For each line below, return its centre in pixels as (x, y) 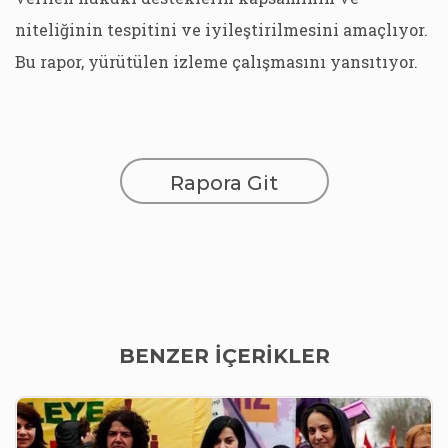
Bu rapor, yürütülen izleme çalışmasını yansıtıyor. (216, 61)
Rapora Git (224, 183)
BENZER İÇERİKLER (224, 356)
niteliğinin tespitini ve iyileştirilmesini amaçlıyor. (221, 29)
